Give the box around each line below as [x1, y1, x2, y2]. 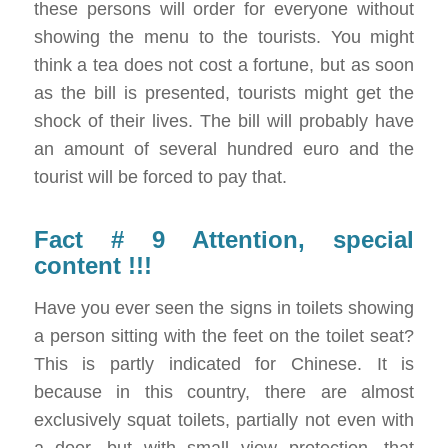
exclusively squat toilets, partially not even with [33, 410, 415, 431]
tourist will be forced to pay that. [33, 166, 287, 187]
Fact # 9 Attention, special [33, 225, 415, 253]
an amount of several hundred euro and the [33, 138, 415, 159]
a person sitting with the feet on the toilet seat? [33, 326, 415, 347]
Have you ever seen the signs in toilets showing [33, 298, 415, 319]
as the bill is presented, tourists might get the [33, 82, 415, 103]
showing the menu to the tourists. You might [33, 26, 415, 47]
